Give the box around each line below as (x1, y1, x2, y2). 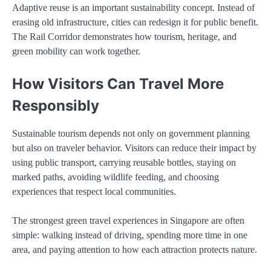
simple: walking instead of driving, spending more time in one (12, 230, 247, 240)
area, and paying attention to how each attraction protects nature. (12, 244, 257, 255)
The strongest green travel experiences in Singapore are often (12, 215, 244, 226)
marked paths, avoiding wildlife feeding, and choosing (12, 171, 219, 182)
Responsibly (12, 96, 99, 114)
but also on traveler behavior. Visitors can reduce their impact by (12, 142, 256, 153)
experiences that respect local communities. (12, 186, 176, 197)
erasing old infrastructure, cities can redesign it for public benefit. (12, 16, 258, 27)
